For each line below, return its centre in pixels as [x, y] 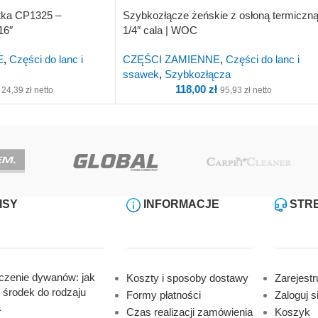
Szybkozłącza [198, 74]
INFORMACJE [180, 204]
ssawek [141, 74]
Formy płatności [163, 295]
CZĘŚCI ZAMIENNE [171, 59]
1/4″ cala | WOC [160, 30]
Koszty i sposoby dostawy [187, 278]
